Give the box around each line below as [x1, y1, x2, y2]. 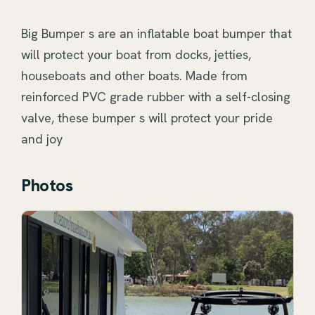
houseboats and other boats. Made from [21, 67, 247, 84]
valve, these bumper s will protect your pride [21, 110, 273, 126]
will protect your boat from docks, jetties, [21, 46, 251, 63]
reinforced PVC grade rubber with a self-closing [21, 89, 290, 105]
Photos [21, 174, 73, 196]
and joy [21, 131, 63, 147]
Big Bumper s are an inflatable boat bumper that [21, 25, 292, 41]
